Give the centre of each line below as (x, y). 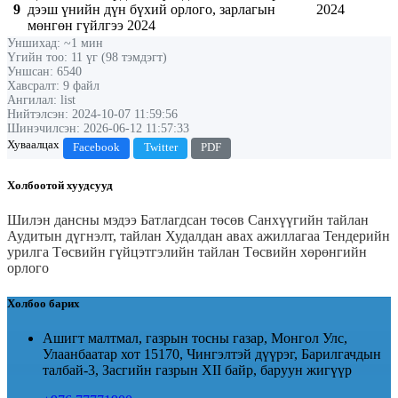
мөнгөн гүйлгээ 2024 (92, 25)
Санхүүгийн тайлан (308, 220)
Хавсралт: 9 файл (53, 85)
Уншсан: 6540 (44, 71)
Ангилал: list (41, 99)
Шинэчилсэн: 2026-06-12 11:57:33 (98, 128)
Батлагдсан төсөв (194, 220)
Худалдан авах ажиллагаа (244, 236)
